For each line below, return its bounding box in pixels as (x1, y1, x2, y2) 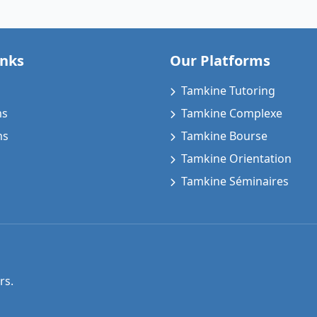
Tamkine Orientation (181, 151, 292, 166)
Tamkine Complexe (181, 105, 282, 121)
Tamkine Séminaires (181, 173, 289, 189)
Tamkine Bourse (181, 128, 267, 144)
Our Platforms (170, 51, 270, 70)
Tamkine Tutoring (181, 83, 275, 98)
